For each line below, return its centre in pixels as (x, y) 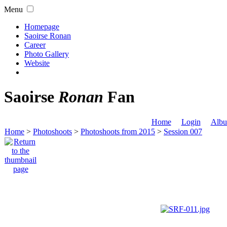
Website (37, 63)
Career (35, 45)
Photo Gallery (47, 54)
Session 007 (183, 131)
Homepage (42, 27)
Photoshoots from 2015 (118, 131)
